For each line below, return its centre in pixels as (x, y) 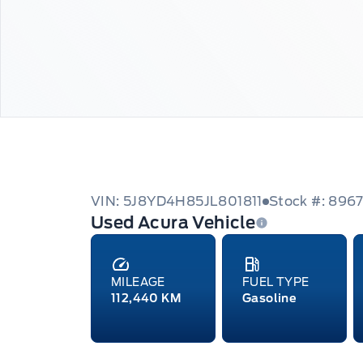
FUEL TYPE (276, 282)
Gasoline (270, 298)
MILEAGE (138, 282)
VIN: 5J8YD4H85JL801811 (177, 201)
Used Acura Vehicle (173, 222)
